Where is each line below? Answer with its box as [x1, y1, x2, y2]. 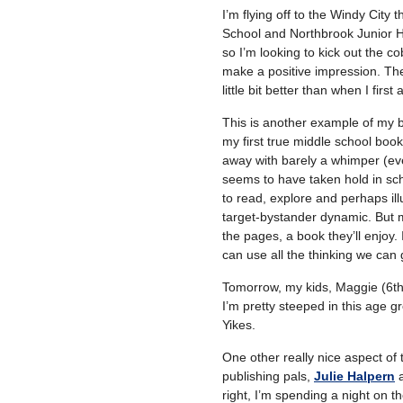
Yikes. [222, 318, 255, 332]
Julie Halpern [314, 369, 395, 383]
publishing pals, [222, 369, 314, 383]
